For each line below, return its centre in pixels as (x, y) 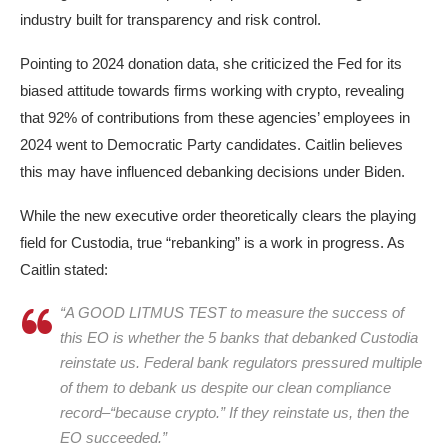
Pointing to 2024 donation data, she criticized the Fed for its (211, 64)
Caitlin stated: (64, 270)
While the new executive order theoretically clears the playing (218, 216)
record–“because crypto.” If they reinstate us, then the (234, 413)
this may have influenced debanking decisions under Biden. (212, 172)
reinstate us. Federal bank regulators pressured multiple (241, 363)
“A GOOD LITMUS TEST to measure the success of (232, 313)
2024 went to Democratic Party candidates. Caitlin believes (211, 145)
